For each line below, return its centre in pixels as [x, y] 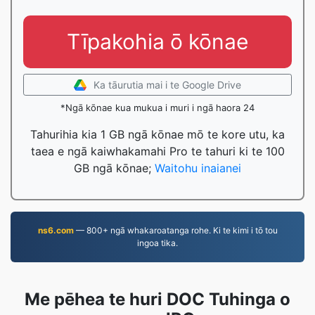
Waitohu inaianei [198, 168]
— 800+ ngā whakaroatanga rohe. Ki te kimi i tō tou [175, 230]
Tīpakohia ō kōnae [157, 41]
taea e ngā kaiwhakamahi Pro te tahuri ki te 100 [157, 151]
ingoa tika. [157, 243]
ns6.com [56, 230]
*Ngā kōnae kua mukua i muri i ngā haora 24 [157, 108]
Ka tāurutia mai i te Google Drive [167, 85]
